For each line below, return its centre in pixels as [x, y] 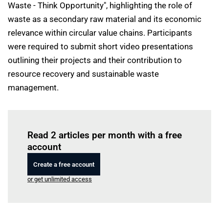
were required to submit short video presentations [100, 46]
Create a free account [64, 164]
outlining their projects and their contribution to [95, 60]
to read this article [118, 121]
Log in [84, 121]
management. [33, 88]
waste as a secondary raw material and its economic [105, 19]
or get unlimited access [60, 179]
